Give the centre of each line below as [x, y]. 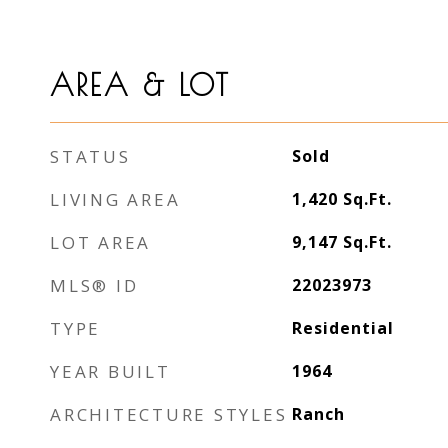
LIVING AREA [115, 199]
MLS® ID [94, 285]
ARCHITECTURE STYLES [169, 414]
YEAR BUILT [110, 371]
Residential [342, 328]
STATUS [90, 156]
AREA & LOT [140, 85]
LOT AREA [100, 242]
